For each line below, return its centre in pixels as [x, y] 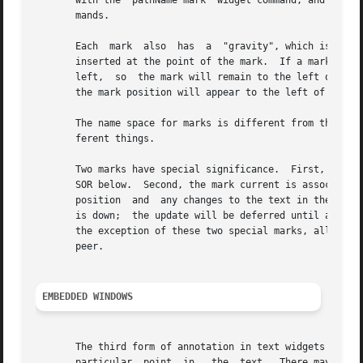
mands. [73, 16]
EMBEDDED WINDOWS [88, 297]
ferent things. [96, 139]
